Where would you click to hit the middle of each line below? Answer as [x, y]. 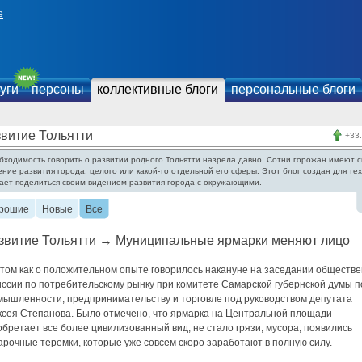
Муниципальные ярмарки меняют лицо [233, 240]
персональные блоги [293, 89]
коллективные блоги [158, 89]
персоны [58, 89]
